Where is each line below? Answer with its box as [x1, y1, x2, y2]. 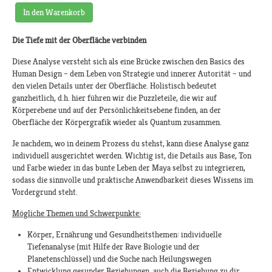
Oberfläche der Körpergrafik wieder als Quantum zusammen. [12, 117, 222, 127]
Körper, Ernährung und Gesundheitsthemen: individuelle [27, 229, 222, 240]
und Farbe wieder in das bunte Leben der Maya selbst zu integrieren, [12, 163, 245, 173]
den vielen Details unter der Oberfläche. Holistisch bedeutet [12, 81, 217, 91]
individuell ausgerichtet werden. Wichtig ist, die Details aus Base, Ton [12, 151, 251, 161]
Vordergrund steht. [12, 187, 78, 197]
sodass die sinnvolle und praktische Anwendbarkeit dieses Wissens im [12, 175, 253, 185]
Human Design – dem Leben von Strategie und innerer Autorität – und [12, 69, 251, 79]
